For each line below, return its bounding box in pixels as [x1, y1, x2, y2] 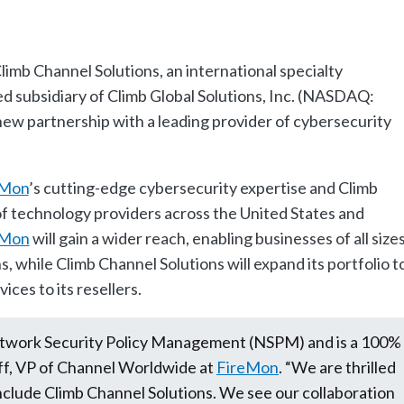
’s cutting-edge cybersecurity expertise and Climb [28, 177, 378, 197]
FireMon [216, 357, 279, 377]
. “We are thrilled [279, 357, 396, 377]
